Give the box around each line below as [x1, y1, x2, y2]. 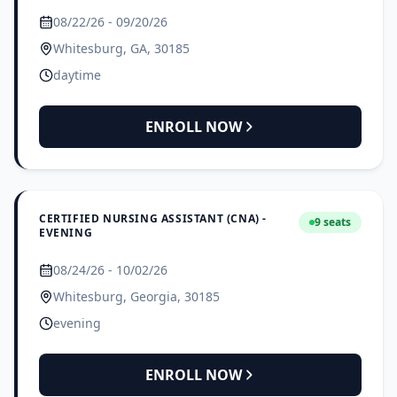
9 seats [315, 214, 351, 230]
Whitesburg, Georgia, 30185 [53, 287, 220, 305]
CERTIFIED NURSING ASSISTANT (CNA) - [39, 210, 268, 226]
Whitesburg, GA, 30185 [53, 39, 190, 57]
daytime [53, 66, 101, 83]
